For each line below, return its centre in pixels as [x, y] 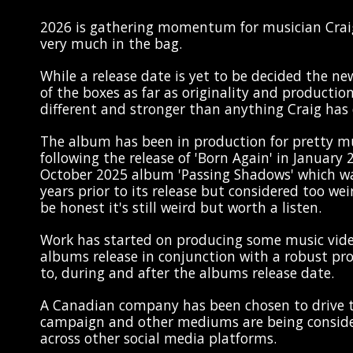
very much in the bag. [111, 44]
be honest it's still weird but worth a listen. [180, 208]
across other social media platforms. [158, 338]
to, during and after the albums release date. [187, 273]
